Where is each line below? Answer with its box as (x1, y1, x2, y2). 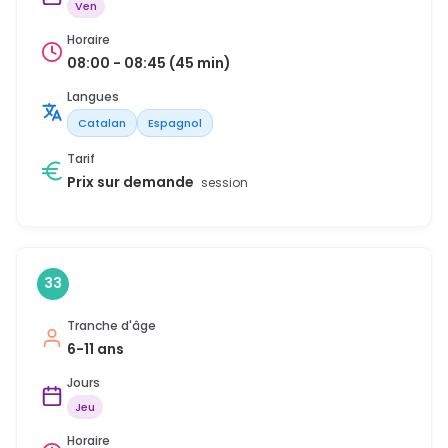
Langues (67, 87, 119, 105)
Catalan (78, 114, 126, 131)
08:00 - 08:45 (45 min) (67, 52, 231, 73)
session (201, 173, 248, 191)
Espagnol (148, 114, 202, 131)
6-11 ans (67, 338, 124, 359)
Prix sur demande (67, 171, 197, 192)
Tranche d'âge (67, 316, 156, 334)
